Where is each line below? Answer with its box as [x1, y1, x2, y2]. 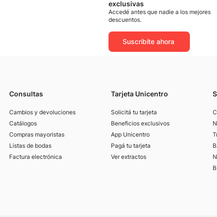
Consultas [9, 90, 44, 98]
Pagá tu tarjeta [110, 142, 151, 149]
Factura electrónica [9, 153, 62, 160]
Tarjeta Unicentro [110, 90, 168, 98]
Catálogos [9, 120, 37, 127]
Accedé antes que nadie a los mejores [108, 8, 211, 15]
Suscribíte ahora [123, 37, 174, 46]
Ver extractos [110, 153, 146, 160]
